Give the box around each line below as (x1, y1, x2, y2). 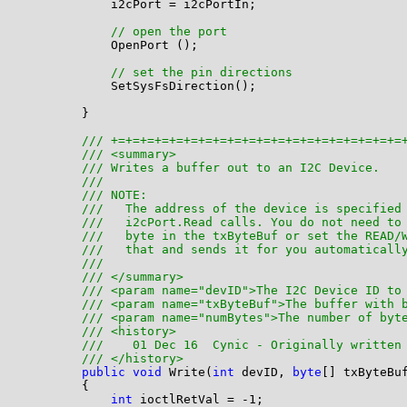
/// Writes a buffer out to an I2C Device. (81, 161, 387, 175)
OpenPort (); (23, 38, 198, 53)
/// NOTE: (81, 188, 154, 203)
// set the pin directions (110, 65, 293, 80)
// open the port (110, 25, 227, 39)
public (81, 365, 125, 380)
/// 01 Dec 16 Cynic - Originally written (81, 338, 402, 352)
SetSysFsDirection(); (23, 79, 256, 94)
